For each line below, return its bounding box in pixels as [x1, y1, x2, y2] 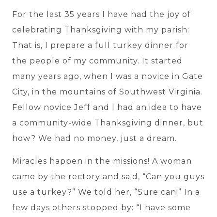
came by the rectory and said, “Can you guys [12, 171, 204, 181]
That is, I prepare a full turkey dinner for [12, 41, 188, 50]
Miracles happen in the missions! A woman [12, 156, 192, 166]
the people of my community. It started [12, 56, 183, 66]
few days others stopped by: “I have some [12, 202, 191, 212]
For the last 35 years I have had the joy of [12, 10, 191, 19]
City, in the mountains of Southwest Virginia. [12, 87, 202, 97]
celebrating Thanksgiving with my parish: [12, 25, 189, 35]
